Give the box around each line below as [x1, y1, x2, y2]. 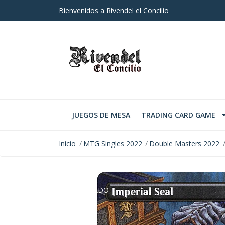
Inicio [59, 139, 76, 149]
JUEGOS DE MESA [72, 110, 130, 120]
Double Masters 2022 [149, 139, 220, 149]
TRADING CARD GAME [141, 110, 215, 120]
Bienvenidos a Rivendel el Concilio [59, 6, 169, 15]
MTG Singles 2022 [83, 139, 142, 149]
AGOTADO [74, 185, 109, 195]
